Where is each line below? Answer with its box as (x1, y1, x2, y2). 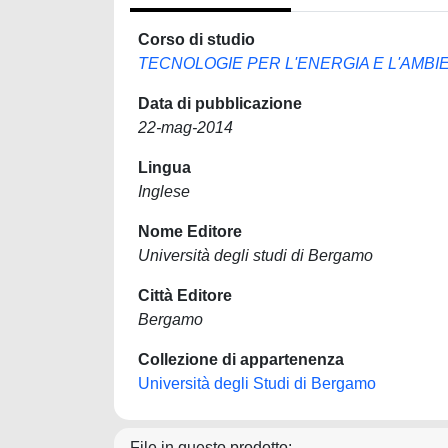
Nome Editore (138, 223, 242, 240)
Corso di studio (138, 31, 255, 48)
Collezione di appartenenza (138, 351, 344, 368)
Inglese (138, 183, 190, 200)
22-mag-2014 (138, 119, 233, 136)
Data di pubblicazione (138, 95, 302, 112)
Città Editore (138, 287, 232, 304)
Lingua (138, 159, 191, 176)
